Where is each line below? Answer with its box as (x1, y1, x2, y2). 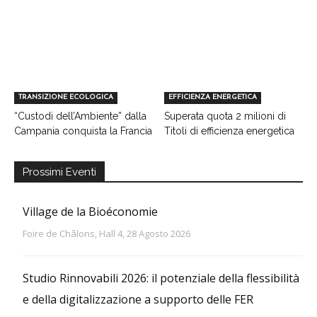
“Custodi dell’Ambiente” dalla (14, 110, 146, 122)
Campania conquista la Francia (14, 125, 152, 137)
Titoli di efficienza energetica (163, 125, 294, 137)
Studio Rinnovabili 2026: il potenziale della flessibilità (23, 270, 299, 287)
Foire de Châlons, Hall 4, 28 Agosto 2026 (23, 227, 190, 241)
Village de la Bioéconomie (23, 204, 158, 220)
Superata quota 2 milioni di (163, 110, 286, 122)
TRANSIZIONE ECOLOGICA (18, 93, 113, 102)
